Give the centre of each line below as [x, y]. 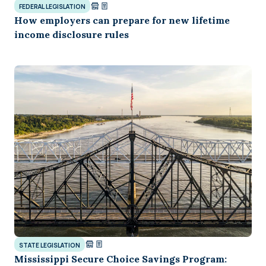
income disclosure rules [72, 35]
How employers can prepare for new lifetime [122, 20]
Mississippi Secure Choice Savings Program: [121, 259]
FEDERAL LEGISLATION [52, 7]
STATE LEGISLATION [50, 245]
